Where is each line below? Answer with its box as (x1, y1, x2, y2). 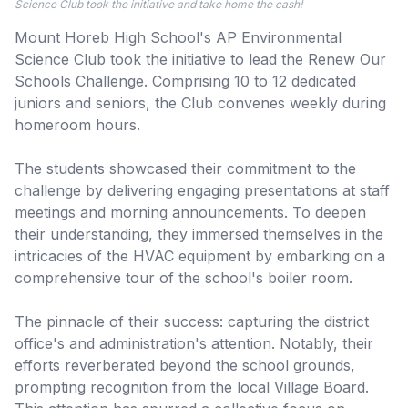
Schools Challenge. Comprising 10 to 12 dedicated (15, 71, 356, 90)
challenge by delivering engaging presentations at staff (15, 180, 390, 199)
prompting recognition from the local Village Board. (15, 377, 369, 396)
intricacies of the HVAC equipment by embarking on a (15, 246, 385, 265)
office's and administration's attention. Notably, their (15, 333, 373, 352)
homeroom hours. (15, 115, 140, 134)
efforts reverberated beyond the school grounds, (15, 355, 355, 374)
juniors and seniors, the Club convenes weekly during (15, 93, 386, 112)
